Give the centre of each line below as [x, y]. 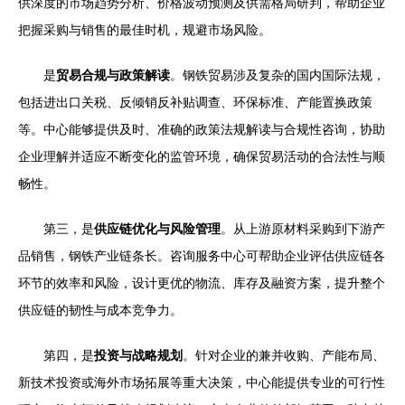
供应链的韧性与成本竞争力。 [100, 311]
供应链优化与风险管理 [157, 229]
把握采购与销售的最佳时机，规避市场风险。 [145, 30]
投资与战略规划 [138, 356]
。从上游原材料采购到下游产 [303, 229]
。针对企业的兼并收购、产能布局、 [284, 356]
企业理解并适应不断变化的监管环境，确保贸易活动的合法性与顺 [202, 157]
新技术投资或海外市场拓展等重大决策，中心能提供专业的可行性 [202, 383]
